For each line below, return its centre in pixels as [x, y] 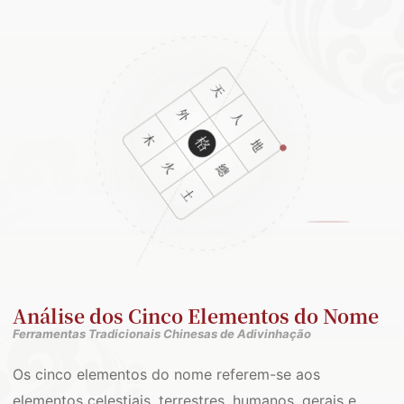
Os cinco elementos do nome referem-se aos [166, 374]
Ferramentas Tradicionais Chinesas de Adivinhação [162, 334]
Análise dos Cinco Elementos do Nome [196, 316]
